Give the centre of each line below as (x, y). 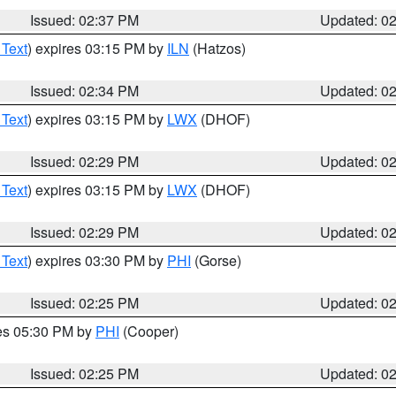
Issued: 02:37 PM (85, 20)
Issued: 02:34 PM (85, 91)
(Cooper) (149, 331)
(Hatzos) (217, 48)
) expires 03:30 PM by (97, 260)
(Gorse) (216, 260)
